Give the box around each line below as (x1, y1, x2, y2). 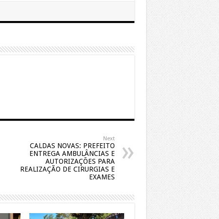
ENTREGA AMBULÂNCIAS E (29, 150, 115, 158)
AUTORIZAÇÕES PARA (45, 157, 115, 166)
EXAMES (88, 173, 115, 181)
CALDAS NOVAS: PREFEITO (29, 142, 115, 150)
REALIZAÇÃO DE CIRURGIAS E (20, 165, 115, 174)
